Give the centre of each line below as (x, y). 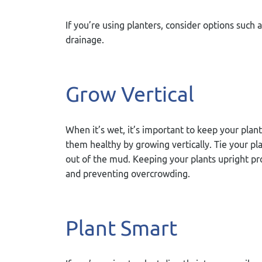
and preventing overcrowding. (128, 174)
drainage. (85, 40)
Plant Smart (121, 228)
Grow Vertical (130, 94)
